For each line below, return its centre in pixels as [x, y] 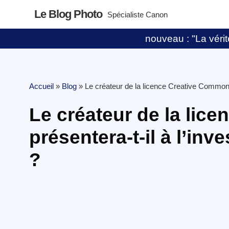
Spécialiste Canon [138, 15]
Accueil [41, 86]
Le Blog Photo [68, 14]
